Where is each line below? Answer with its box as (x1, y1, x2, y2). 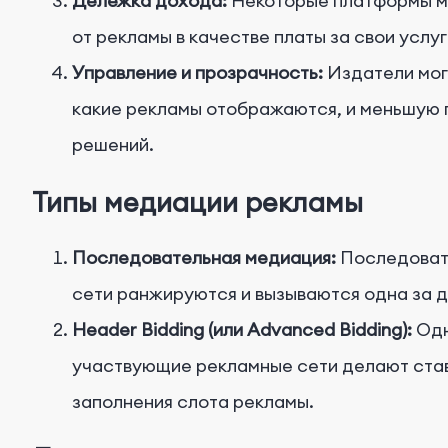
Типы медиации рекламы (32, 184, 363, 219)
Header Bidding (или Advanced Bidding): (72, 318, 412, 342)
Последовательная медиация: (72, 246, 336, 270)
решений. (72, 133, 154, 157)
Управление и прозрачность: (72, 61, 323, 85)
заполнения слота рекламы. (72, 390, 314, 414)
